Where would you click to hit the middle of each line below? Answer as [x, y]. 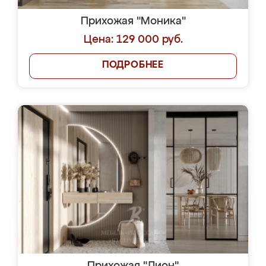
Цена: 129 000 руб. [133, 40]
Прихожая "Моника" [133, 21]
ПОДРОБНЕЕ [133, 65]
